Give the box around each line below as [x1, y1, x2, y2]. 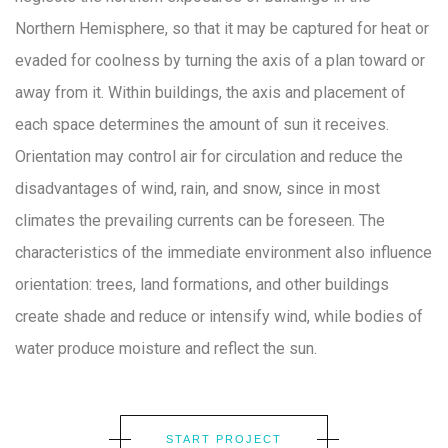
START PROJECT [166, 432, 282, 445]
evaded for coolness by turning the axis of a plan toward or [15, 50, 425, 70]
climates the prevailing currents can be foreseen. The [15, 210, 385, 230]
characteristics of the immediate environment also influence [15, 242, 432, 262]
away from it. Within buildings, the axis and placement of [15, 82, 406, 102]
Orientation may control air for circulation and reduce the [15, 146, 403, 166]
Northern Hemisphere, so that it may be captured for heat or [15, 18, 429, 38]
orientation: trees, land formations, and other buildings [15, 274, 389, 294]
